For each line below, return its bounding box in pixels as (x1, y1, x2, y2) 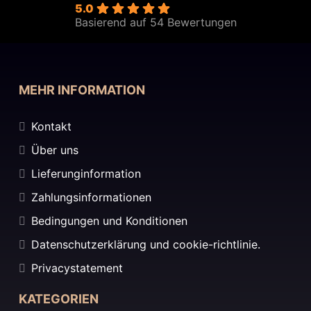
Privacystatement (31, 261, 123, 276)
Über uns (31, 143, 78, 158)
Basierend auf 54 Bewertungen (74, 15, 237, 30)
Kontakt (31, 119, 72, 134)
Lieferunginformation (31, 167, 141, 181)
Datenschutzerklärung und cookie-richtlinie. (31, 237, 260, 252)
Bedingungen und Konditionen (31, 214, 187, 228)
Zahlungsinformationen (31, 190, 151, 205)
